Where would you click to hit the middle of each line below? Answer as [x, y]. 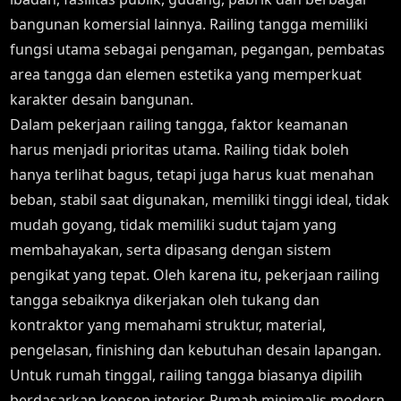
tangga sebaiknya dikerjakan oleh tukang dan [165, 300]
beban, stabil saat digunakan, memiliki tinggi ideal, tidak [200, 200]
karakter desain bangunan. [102, 99]
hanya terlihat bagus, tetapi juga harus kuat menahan [192, 175]
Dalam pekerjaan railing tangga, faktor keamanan [179, 124]
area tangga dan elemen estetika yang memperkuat [186, 74]
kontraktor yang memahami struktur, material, [168, 325]
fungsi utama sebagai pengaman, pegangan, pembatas [198, 49]
